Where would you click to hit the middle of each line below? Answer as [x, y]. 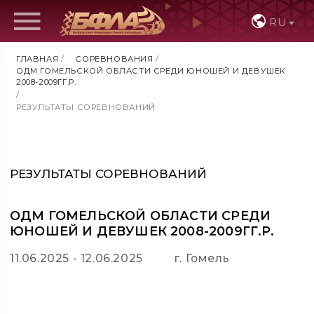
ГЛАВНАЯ [37, 59]
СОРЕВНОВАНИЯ [114, 59]
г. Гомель [202, 259]
